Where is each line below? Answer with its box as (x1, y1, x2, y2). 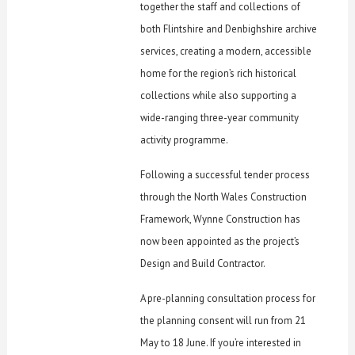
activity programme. (140, 133, 229, 147)
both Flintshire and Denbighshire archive (140, 22, 318, 36)
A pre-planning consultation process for (140, 292, 316, 306)
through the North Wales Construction (140, 190, 307, 204)
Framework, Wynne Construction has (140, 212, 301, 227)
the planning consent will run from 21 (140, 314, 307, 328)
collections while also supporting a (140, 89, 297, 103)
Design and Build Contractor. (140, 257, 266, 271)
